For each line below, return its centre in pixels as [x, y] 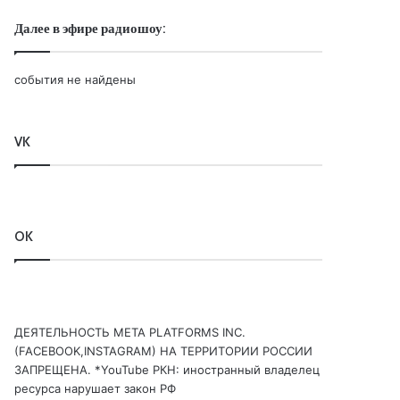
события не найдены [75, 79]
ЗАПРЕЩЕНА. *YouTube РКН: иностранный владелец [167, 370]
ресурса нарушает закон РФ [96, 388]
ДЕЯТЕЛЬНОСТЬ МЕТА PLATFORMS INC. [130, 332]
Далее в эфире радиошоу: [90, 29]
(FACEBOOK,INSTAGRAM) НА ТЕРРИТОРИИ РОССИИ [164, 351]
